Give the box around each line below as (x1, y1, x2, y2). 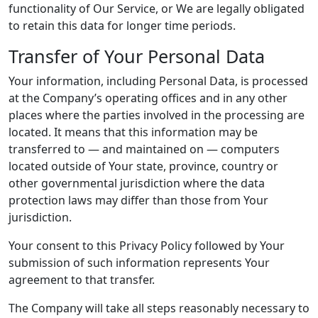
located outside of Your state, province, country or (9, 158, 278, 174)
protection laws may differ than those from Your (9, 192, 268, 208)
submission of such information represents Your (9, 255, 270, 270)
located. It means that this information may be (9, 124, 258, 140)
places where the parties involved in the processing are (9, 107, 305, 123)
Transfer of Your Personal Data (9, 44, 265, 68)
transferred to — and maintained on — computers (9, 141, 280, 157)
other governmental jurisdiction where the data (9, 175, 265, 191)
